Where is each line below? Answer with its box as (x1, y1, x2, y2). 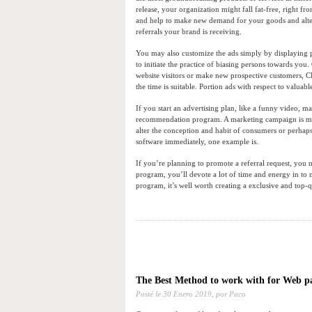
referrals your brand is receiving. (136, 27, 242, 36)
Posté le (136, 290, 163, 299)
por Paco (214, 290, 246, 299)
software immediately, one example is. (136, 137, 258, 146)
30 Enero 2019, (163, 290, 214, 299)
